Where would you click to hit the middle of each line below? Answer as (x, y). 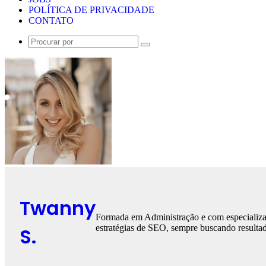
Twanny (58, 208)
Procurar (159, 48)
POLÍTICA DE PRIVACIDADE (91, 10)
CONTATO (51, 20)
